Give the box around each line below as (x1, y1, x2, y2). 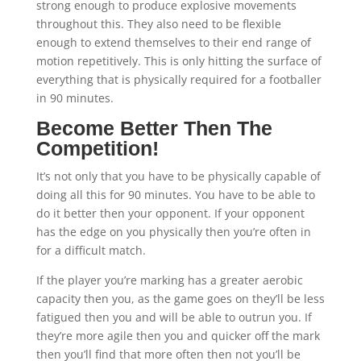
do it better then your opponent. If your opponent (35, 205, 305, 221)
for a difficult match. (35, 243, 146, 258)
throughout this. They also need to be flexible (35, 16, 281, 31)
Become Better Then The (35, 117, 272, 139)
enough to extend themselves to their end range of (35, 35, 311, 50)
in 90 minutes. (35, 90, 114, 106)
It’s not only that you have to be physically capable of (35, 168, 321, 184)
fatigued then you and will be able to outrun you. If (35, 309, 312, 325)
